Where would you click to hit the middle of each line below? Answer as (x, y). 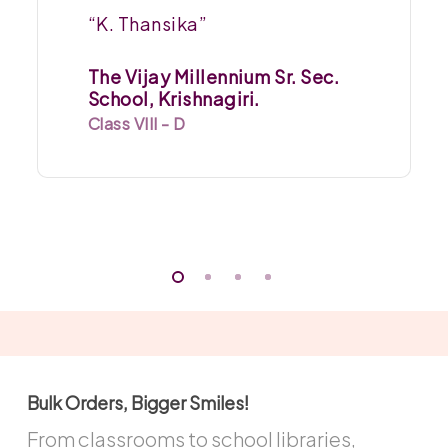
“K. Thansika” (147, 23)
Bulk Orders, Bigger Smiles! (137, 402)
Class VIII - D (136, 123)
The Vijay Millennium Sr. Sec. (213, 76)
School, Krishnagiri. (173, 98)
